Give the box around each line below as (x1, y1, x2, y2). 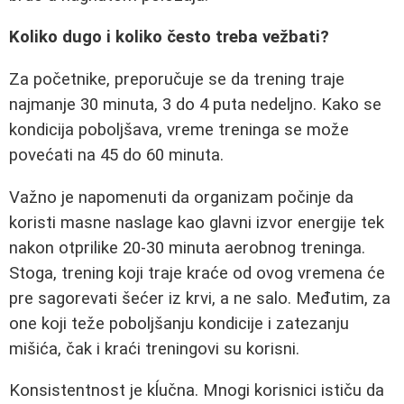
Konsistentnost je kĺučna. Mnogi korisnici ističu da (9, 381, 384, 401)
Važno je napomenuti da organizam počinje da (9, 187, 353, 207)
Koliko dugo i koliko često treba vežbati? (9, 27, 329, 48)
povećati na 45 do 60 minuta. (9, 144, 224, 165)
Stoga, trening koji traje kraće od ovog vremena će (9, 262, 385, 283)
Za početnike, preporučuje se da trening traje (9, 69, 344, 89)
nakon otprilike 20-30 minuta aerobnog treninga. (9, 237, 365, 258)
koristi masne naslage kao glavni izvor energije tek (9, 212, 384, 233)
